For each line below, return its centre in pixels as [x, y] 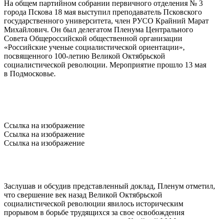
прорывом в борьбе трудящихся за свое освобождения [94, 213]
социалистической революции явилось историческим [94, 204]
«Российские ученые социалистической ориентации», [94, 47]
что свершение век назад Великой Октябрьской [83, 195]
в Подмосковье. [30, 74]
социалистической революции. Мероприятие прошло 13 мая [105, 65]
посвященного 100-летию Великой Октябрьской [85, 56]
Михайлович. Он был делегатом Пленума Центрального [99, 30]
